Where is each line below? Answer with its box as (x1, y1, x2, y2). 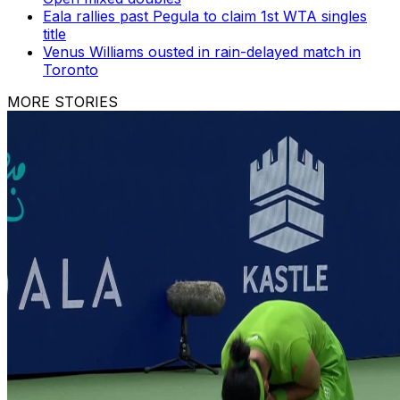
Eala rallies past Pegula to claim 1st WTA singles (43, 7, 367, 26)
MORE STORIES (7, 93, 118, 112)
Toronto (43, 61, 98, 79)
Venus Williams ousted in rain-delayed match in (43, 43, 361, 62)
